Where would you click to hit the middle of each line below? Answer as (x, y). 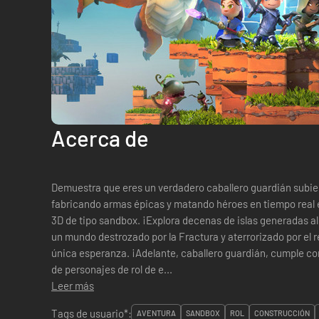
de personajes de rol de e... (112, 269)
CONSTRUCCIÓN (282, 313)
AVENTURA (156, 313)
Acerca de (100, 138)
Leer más (73, 286)
